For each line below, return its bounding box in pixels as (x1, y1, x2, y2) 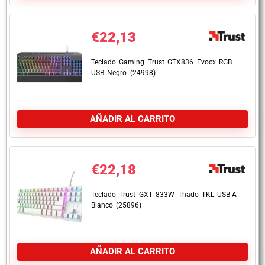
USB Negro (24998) (91, 69, 156, 77)
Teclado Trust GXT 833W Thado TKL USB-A (91, 190, 237, 199)
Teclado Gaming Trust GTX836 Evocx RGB (91, 58, 232, 66)
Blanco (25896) (91, 201, 142, 209)
